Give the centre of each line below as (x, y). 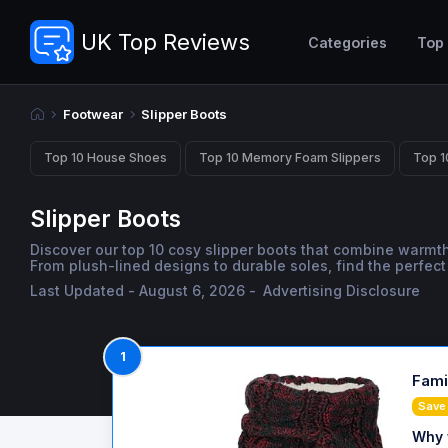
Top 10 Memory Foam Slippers (290, 158)
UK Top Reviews (165, 41)
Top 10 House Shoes (105, 158)
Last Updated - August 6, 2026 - (145, 291)
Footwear (92, 114)
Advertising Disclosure (342, 291)
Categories (347, 42)
